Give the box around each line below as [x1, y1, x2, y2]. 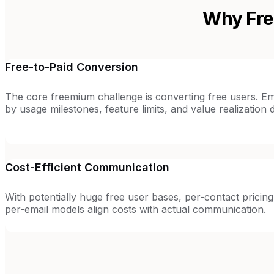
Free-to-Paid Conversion [5, 60, 138, 73]
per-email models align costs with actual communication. [5, 202, 266, 215]
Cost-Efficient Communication [5, 160, 169, 174]
